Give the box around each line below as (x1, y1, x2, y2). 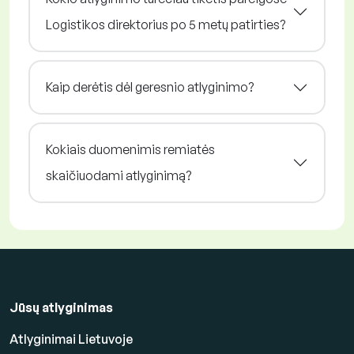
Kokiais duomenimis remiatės (46, 141, 215, 158)
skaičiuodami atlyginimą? (46, 168, 191, 184)
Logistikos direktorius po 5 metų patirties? (46, 17, 285, 33)
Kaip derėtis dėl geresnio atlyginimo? (46, 79, 254, 96)
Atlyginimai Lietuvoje (9, 331, 133, 348)
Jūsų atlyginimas (9, 299, 113, 316)
